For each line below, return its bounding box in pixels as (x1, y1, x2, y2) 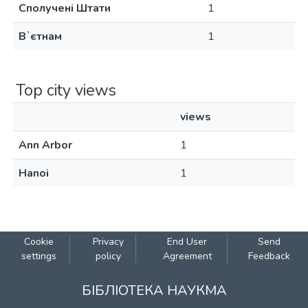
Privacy (92, 235, 124, 248)
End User (167, 235, 208, 248)
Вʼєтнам (19, 29, 62, 44)
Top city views (16, 79, 116, 101)
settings (21, 250, 56, 263)
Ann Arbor (19, 137, 72, 153)
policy (95, 250, 121, 263)
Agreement (162, 250, 212, 263)
